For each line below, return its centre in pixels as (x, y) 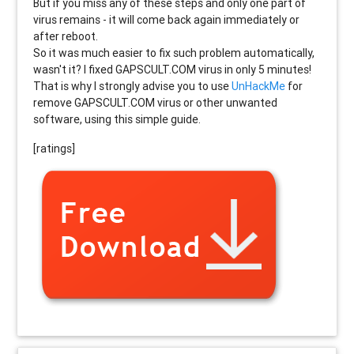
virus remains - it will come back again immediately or (167, 19)
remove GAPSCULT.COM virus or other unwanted (156, 102)
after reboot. (66, 36)
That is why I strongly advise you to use (133, 86)
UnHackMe (259, 86)
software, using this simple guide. (117, 119)
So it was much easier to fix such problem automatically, (174, 53)
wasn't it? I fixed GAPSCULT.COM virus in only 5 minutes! (173, 69)
